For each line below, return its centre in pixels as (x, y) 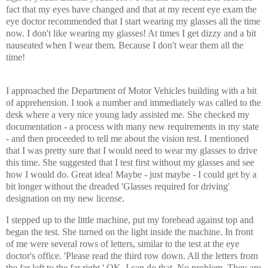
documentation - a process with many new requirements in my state (133, 126)
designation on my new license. (65, 198)
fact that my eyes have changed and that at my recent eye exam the (131, 9)
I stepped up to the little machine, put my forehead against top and (130, 220)
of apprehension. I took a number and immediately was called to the (133, 102)
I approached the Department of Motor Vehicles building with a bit (131, 90)
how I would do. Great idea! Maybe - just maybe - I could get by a (131, 174)
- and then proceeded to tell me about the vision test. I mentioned (127, 138)
